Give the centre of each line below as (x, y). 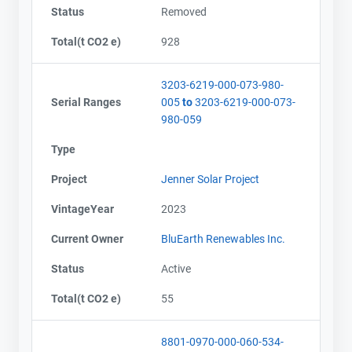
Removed (184, 11)
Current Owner (87, 238)
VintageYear (82, 209)
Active (176, 268)
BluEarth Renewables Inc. (223, 238)
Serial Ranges (86, 102)
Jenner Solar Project (210, 179)
